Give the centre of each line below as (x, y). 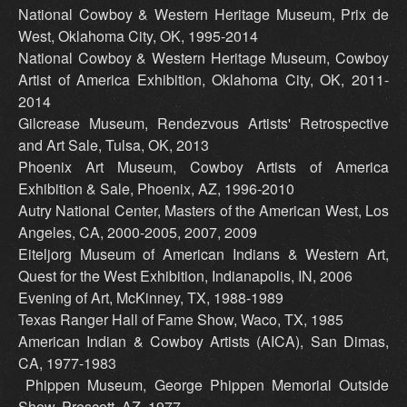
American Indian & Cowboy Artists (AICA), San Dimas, (203, 342)
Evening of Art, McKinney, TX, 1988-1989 (151, 298)
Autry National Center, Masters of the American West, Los (203, 211)
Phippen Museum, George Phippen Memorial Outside (203, 385)
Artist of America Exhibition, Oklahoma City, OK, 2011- (203, 80)
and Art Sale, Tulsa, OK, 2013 (114, 145)
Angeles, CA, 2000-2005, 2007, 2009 (138, 233)
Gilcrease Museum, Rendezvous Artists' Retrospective (203, 124)
